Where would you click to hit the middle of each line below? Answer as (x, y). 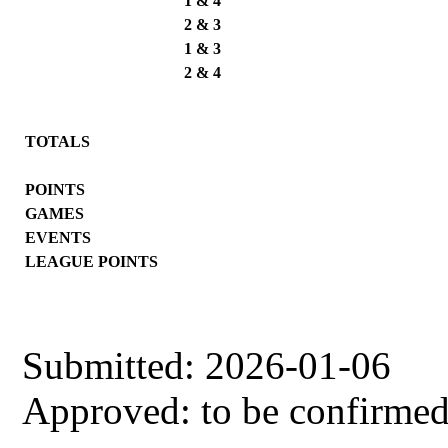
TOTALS (58, 141)
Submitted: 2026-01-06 (207, 365)
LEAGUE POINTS (92, 261)
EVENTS (58, 237)
